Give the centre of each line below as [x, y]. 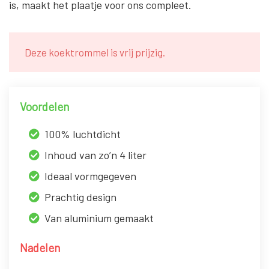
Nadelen [40, 247]
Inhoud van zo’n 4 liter [95, 155]
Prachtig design [80, 197]
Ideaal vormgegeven [90, 176]
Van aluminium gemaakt [99, 218]
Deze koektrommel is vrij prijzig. [95, 52]
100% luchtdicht [83, 134]
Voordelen [44, 106]
